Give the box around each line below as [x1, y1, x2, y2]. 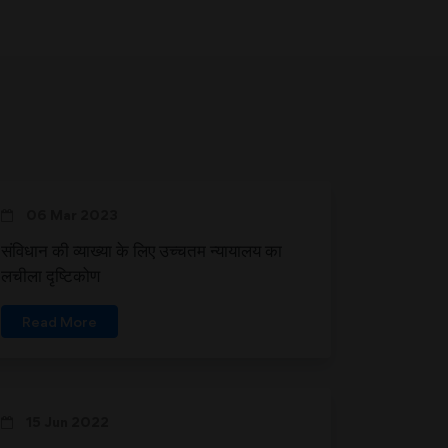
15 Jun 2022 [23, 413, 109, 430]
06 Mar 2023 [23, 206, 118, 223]
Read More [22, 313, 97, 330]
